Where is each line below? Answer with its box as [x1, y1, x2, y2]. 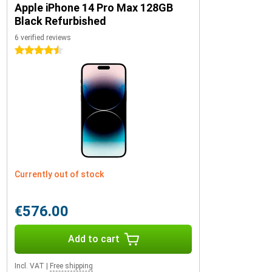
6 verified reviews [15, 33, 71, 42]
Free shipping [50, 262, 93, 270]
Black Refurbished [15, 15, 106, 27]
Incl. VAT [15, 262, 44, 270]
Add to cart [67, 233, 120, 245]
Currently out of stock [15, 169, 104, 179]
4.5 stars [15, 46, 49, 55]
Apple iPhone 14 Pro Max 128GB [15, 1, 173, 14]
